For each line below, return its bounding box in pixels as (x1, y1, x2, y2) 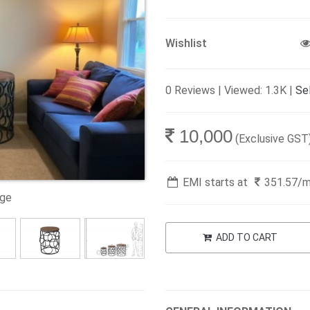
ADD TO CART (213, 231, 277, 243)
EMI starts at (179, 175, 250, 189)
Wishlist (165, 36, 207, 50)
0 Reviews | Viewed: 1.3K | (165, 83, 295, 97)
